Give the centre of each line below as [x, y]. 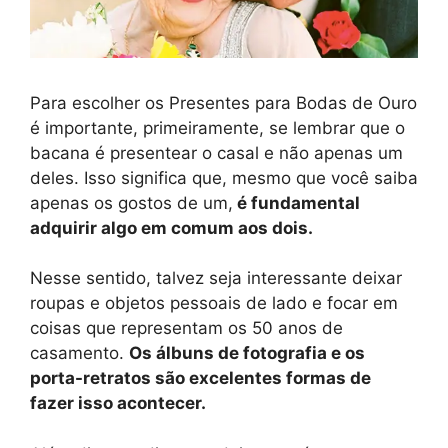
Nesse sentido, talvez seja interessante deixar [216, 278]
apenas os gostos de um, [131, 202]
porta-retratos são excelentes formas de [200, 378]
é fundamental [296, 202]
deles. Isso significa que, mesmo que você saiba [224, 177]
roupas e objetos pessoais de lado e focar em [214, 303]
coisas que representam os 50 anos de [186, 328]
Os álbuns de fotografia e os [247, 353]
